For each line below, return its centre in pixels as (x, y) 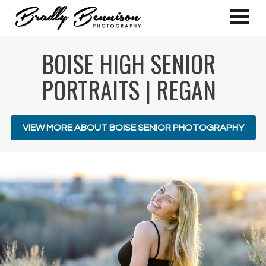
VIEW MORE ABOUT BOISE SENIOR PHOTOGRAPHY (133, 128)
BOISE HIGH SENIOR (129, 64)
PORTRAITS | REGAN (129, 90)
